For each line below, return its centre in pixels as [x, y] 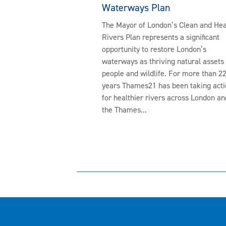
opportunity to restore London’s [154, 49]
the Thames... [124, 110]
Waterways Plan [136, 8]
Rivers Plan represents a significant [161, 37]
